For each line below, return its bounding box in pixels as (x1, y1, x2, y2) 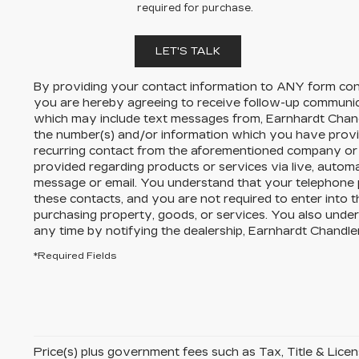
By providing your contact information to (34, 79, 276, 94)
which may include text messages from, (34, 111, 266, 126)
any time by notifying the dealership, (34, 224, 248, 238)
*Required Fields (34, 249, 117, 261)
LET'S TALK (155, 44, 220, 58)
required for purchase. (136, 2, 253, 14)
